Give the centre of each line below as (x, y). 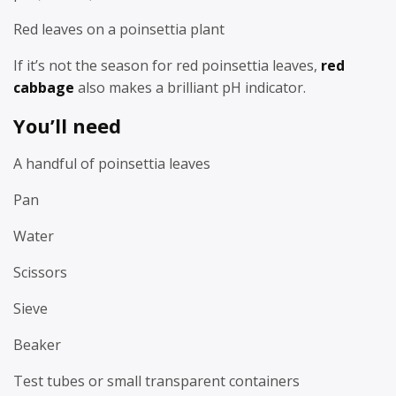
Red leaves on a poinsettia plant (119, 29)
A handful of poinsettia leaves (112, 163)
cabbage (44, 88)
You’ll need (67, 126)
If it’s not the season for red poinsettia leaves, (167, 65)
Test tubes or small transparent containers (156, 381)
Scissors (40, 272)
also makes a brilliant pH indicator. (190, 88)
